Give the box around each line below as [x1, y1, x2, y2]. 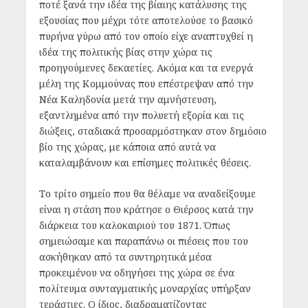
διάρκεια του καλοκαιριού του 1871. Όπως [38, 218, 230, 232]
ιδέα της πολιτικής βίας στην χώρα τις [38, 45, 212, 58]
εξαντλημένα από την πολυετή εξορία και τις [38, 108, 244, 122]
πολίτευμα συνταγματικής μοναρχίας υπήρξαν [38, 281, 251, 295]
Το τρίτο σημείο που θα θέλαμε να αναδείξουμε [38, 186, 256, 200]
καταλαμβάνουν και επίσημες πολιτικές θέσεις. [38, 155, 251, 169]
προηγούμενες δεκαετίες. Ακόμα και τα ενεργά [38, 60, 253, 74]
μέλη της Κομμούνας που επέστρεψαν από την [38, 76, 254, 90]
